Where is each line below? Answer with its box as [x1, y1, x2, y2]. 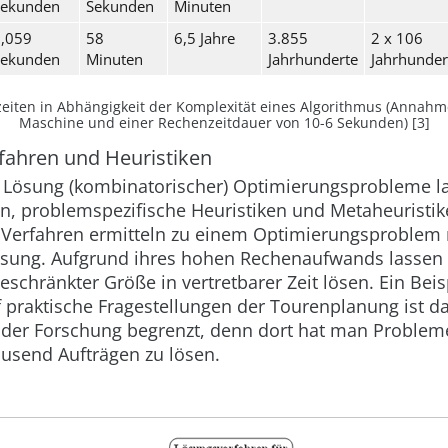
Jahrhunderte [267, 48, 358, 69]
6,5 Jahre [173, 27, 235, 48]
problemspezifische [21, 197, 186, 222]
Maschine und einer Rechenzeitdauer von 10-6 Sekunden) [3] [18, 112, 430, 132]
